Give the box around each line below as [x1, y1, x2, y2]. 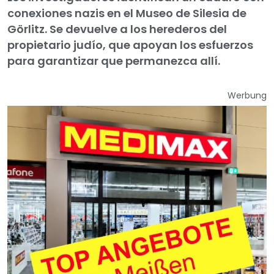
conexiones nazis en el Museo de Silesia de [7, 6, 246, 21]
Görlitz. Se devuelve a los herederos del [7, 21, 227, 37]
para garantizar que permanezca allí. [7, 53, 220, 69]
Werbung [228, 89, 267, 102]
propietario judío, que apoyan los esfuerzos [7, 37, 253, 53]
